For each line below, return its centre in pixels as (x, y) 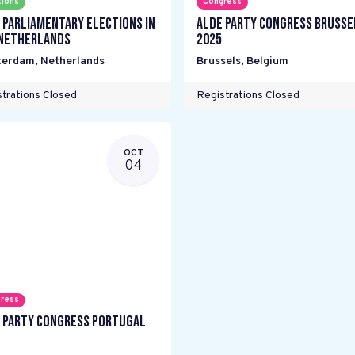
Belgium (267, 61)
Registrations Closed (248, 95)
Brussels (219, 61)
